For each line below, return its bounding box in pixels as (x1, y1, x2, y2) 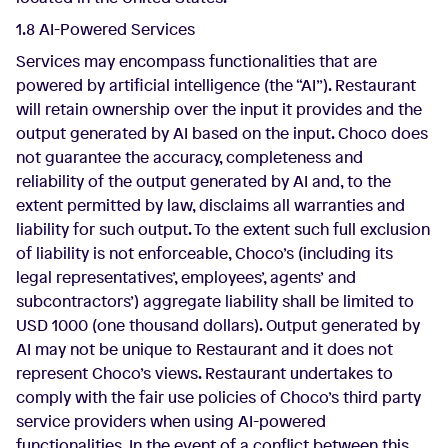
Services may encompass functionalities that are (16, 50, 377, 72)
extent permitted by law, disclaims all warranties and (16, 194, 405, 216)
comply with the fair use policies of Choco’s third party (16, 386, 421, 408)
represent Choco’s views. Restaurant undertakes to (16, 362, 393, 384)
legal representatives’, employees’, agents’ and (16, 266, 356, 288)
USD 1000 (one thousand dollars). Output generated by (16, 314, 420, 336)
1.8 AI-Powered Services (16, 18, 195, 40)
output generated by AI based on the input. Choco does (16, 122, 428, 144)
